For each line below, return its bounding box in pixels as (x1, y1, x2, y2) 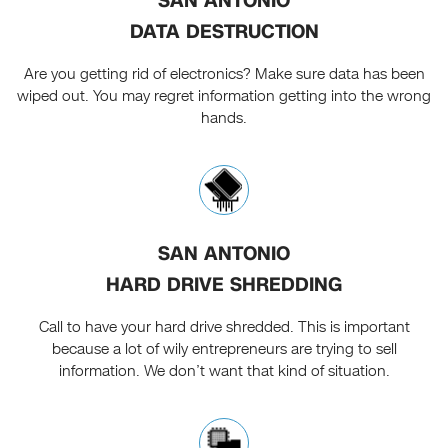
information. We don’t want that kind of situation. (58, 361, 390, 382)
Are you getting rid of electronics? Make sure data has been (23, 64, 425, 85)
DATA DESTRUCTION (129, 18, 319, 46)
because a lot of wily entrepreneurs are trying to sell (51, 339, 397, 360)
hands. (201, 108, 247, 129)
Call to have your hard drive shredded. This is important (38, 317, 410, 338)
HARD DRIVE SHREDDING (106, 271, 342, 299)
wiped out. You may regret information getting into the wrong (17, 86, 431, 107)
